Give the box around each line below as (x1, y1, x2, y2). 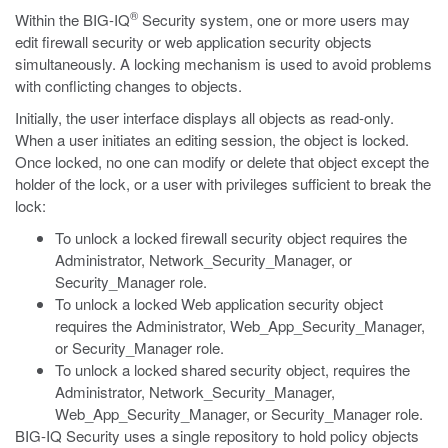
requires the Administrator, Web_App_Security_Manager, (55, 315, 425, 336)
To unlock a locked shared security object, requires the (55, 359, 410, 380)
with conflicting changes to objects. (15, 75, 242, 96)
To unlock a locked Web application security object (55, 293, 383, 314)
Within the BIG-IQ (15, 9, 130, 30)
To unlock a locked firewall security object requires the (55, 227, 407, 248)
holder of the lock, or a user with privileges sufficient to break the (15, 173, 431, 194)
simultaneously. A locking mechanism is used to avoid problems (15, 53, 432, 74)
